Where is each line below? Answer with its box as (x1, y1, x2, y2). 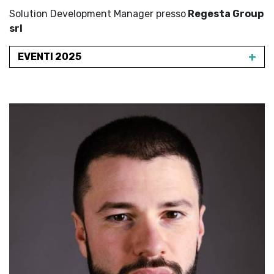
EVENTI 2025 (18, 51, 81, 62)
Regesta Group (186, 8, 264, 20)
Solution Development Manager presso (9, 8, 186, 20)
